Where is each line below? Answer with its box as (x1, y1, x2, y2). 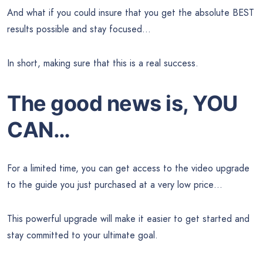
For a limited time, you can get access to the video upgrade (7, 161, 249, 176)
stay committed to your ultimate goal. (7, 228, 158, 242)
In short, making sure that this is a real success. (7, 56, 198, 70)
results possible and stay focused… (7, 22, 151, 36)
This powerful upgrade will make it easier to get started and (7, 212, 249, 226)
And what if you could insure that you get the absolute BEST (7, 5, 254, 19)
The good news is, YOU (7, 90, 238, 117)
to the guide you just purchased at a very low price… (7, 178, 222, 192)
